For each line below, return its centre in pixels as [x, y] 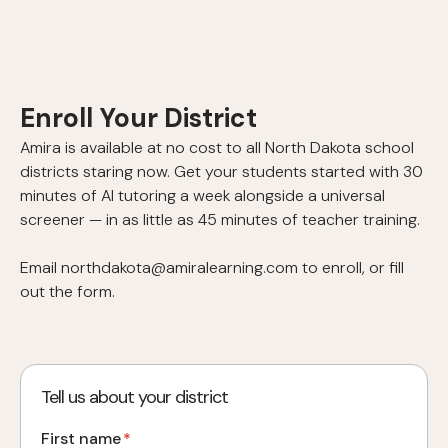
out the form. [67, 291]
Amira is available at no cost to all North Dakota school [217, 147]
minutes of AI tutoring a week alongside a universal [202, 195]
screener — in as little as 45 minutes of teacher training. [220, 219]
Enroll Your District [138, 117]
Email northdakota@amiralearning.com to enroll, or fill [212, 267]
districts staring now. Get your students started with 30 [221, 171]
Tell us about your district [134, 396]
